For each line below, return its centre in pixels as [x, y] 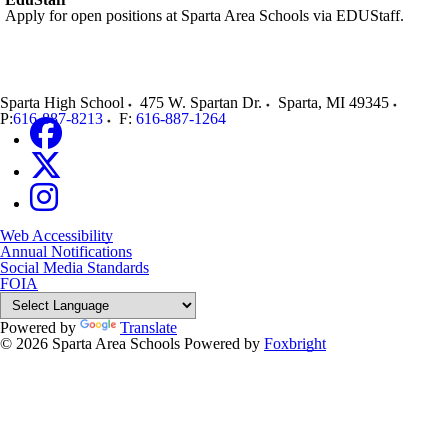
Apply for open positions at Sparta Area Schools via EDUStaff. [204, 15]
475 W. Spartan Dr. [201, 102]
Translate [148, 327]
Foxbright [295, 343]
